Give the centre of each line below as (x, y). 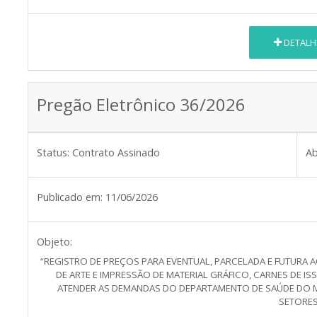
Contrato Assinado (116, 153)
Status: (53, 153)
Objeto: (54, 242)
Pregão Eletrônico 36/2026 (141, 105)
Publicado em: (70, 197)
